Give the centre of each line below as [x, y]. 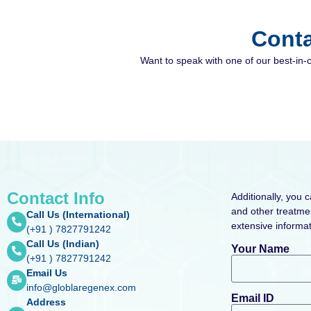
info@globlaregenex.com [81, 288]
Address [46, 302]
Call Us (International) [78, 215]
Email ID [252, 298]
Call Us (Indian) [63, 244]
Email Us [47, 273]
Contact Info [56, 199]
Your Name [260, 249]
